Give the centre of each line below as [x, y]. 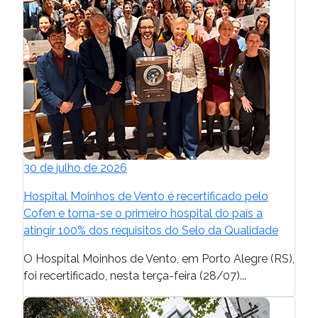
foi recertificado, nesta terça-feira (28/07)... [135, 275]
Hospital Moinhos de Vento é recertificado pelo [146, 196]
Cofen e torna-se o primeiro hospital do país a [143, 213]
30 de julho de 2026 [75, 168]
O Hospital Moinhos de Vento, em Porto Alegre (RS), [159, 258]
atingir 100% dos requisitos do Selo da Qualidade [151, 230]
